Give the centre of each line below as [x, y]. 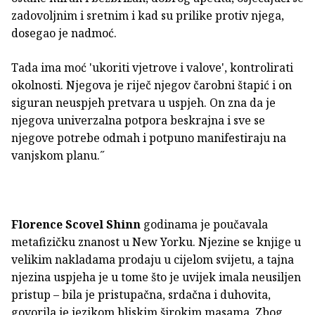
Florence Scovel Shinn [76, 224]
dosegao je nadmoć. [64, 33]
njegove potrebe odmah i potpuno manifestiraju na [149, 137]
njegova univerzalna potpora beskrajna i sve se [138, 120]
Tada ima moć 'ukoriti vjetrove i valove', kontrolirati [152, 67]
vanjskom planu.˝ [58, 155]
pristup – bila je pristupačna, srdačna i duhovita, [141, 294]
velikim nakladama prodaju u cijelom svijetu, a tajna [153, 259]
